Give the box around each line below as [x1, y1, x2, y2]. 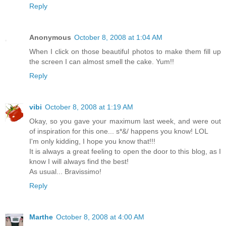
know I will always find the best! [29, 157, 129, 166]
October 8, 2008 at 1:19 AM [45, 103, 133, 111]
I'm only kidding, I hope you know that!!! [29, 137, 155, 146]
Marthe [29, 213, 53, 221]
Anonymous [29, 33, 71, 42]
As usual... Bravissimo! [29, 167, 101, 176]
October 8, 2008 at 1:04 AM [74, 33, 162, 42]
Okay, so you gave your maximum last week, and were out [29, 117, 221, 126]
